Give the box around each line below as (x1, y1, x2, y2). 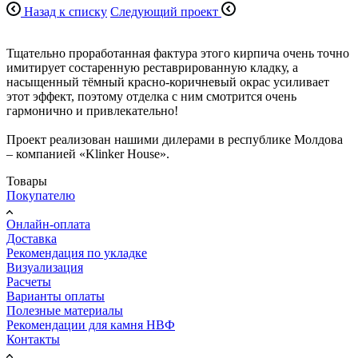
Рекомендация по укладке (6, 245, 147, 260)
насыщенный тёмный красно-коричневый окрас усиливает (6, 74, 329, 89)
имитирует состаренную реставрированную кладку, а (6, 60, 298, 74)
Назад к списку (24, 4, 107, 18)
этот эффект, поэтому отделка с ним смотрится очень (6, 89, 296, 103)
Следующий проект (110, 4, 218, 18)
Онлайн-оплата (6, 217, 90, 231)
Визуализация (6, 260, 83, 274)
